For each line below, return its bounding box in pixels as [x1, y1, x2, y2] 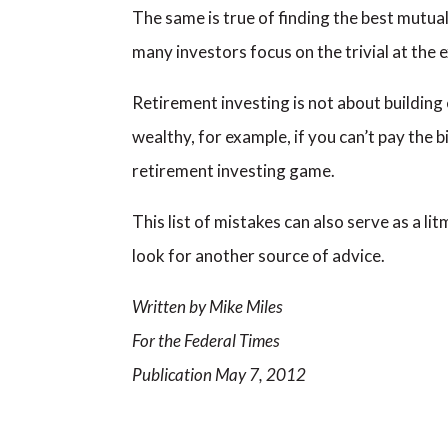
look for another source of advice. [132, 245, 385, 266]
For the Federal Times [132, 330, 280, 351]
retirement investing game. [132, 160, 335, 181]
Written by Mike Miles [132, 296, 283, 317]
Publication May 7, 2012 [132, 364, 306, 385]
